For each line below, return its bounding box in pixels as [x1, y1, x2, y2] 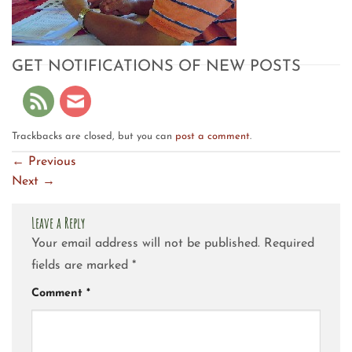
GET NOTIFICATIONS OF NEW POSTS [12, 58, 301, 75]
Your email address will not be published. [31, 237, 260, 251]
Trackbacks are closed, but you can [12, 130, 175, 141]
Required [264, 237, 314, 251]
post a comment [175, 130, 250, 141]
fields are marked [31, 259, 132, 273]
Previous [24, 155, 76, 168]
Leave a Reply [31, 212, 88, 233]
